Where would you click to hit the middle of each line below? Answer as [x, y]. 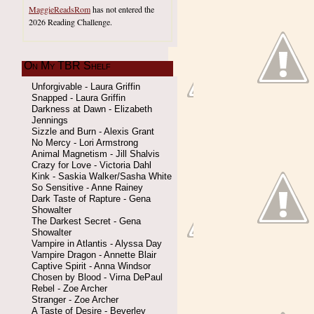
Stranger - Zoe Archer [75, 300]
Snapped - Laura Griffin [78, 98]
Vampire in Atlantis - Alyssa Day [97, 244]
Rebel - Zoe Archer [69, 288]
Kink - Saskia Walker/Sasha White [102, 176]
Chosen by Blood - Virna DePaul [97, 277]
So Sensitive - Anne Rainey [87, 187]
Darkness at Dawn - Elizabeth [92, 109]
